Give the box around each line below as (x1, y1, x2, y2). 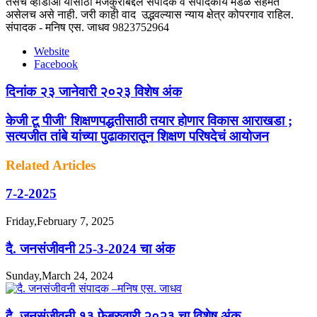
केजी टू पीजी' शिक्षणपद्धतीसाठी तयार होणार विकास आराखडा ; (6, 113, 292, 128)
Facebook (34, 58, 78, 71)
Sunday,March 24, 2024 (6, 270, 113, 282)
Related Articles (6, 157, 96, 173)
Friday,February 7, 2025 (6, 214, 114, 227)
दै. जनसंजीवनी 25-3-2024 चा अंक (6, 241, 175, 256)
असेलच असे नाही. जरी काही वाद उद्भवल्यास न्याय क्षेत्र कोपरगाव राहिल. (6, 8, 294, 21)
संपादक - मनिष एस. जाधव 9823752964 (6, 21, 172, 34)
